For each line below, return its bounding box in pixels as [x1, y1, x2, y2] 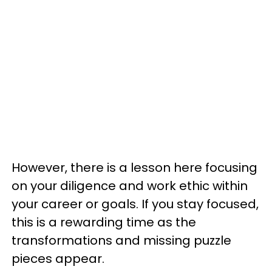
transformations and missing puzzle [12, 232, 231, 249]
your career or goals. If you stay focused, [12, 195, 259, 212]
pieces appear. [12, 250, 104, 267]
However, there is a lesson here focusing [12, 159, 257, 176]
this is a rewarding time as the [12, 214, 196, 231]
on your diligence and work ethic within [12, 177, 248, 194]
